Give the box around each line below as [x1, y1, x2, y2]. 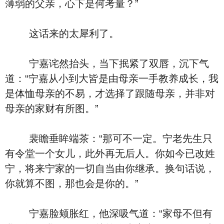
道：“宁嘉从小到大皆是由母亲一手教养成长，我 [5, 73, 218, 84]
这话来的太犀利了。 [5, 28, 119, 39]
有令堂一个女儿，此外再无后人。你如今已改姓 [5, 148, 215, 159]
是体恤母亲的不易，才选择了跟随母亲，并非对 [5, 88, 215, 99]
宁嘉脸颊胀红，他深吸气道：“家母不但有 [5, 208, 212, 219]
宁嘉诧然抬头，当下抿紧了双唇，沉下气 [5, 58, 209, 69]
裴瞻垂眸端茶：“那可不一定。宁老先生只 [5, 133, 212, 144]
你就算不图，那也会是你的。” [5, 178, 138, 189]
